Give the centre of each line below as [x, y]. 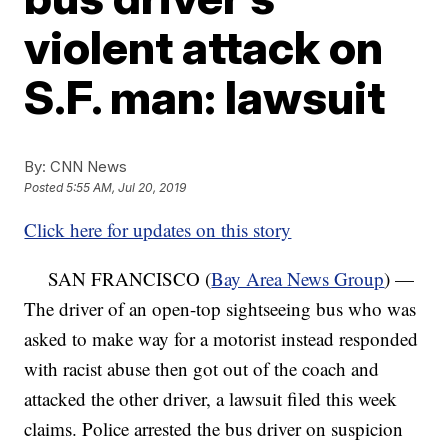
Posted [45, 188]
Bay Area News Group [298, 278]
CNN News [87, 166]
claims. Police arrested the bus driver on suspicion [214, 428]
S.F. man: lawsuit [205, 97]
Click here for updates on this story [158, 229]
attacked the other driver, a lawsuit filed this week [211, 398]
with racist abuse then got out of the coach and [202, 368]
